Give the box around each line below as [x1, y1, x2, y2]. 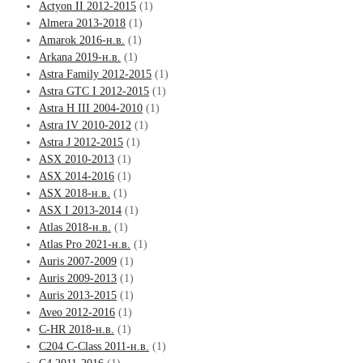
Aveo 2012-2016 [39, 305, 115, 318]
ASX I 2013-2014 [39, 203, 122, 216]
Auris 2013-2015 [39, 288, 117, 301]
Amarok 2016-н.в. [39, 33, 125, 46]
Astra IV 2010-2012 [39, 118, 131, 131]
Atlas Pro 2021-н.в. [39, 237, 130, 250]
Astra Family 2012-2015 [39, 67, 152, 80]
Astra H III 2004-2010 [39, 101, 143, 114]
